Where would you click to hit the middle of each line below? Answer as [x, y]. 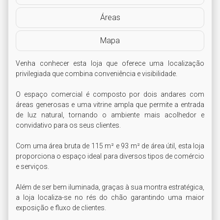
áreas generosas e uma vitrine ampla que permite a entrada [110, 105]
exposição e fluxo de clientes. [62, 208]
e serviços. [33, 166]
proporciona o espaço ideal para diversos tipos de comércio [110, 156]
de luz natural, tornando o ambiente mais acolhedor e [110, 115]
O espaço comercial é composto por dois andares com [110, 94]
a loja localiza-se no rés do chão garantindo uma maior [110, 197]
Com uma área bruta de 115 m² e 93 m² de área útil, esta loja [110, 146]
